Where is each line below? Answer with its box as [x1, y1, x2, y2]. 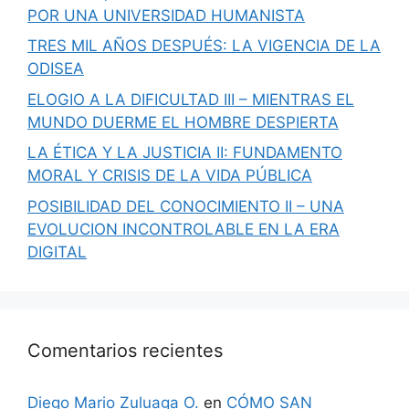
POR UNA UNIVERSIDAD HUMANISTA [27, 5, 305, 25]
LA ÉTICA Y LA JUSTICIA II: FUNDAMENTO [27, 143, 342, 162]
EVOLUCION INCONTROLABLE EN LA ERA [27, 219, 340, 238]
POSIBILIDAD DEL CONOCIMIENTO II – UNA [27, 196, 344, 215]
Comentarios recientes [27, 339, 223, 362]
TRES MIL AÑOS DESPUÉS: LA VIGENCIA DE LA [27, 37, 381, 55]
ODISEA [27, 59, 84, 78]
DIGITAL [27, 242, 87, 261]
